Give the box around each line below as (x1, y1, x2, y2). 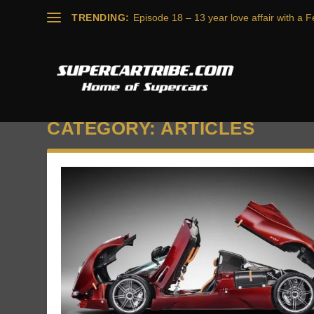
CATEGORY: (47, 117, 161, 139)
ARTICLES (161, 117, 255, 139)
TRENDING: (71, 12, 130, 23)
